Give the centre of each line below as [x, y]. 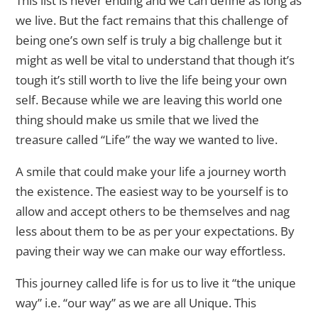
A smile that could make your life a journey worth [151, 172]
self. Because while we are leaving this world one [149, 100]
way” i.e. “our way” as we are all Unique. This [136, 303]
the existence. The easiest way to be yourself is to [152, 192]
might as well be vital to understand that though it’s [155, 60]
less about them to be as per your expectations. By [155, 231]
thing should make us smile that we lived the [138, 120]
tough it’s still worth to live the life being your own [152, 80]
